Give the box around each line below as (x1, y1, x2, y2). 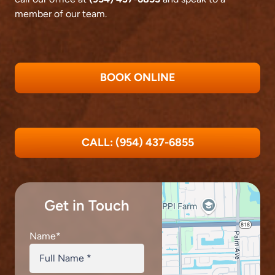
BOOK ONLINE (99, 71, 176, 85)
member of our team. (15, 7, 107, 20)
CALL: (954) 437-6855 (81, 136, 194, 149)
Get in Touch (44, 196, 130, 215)
